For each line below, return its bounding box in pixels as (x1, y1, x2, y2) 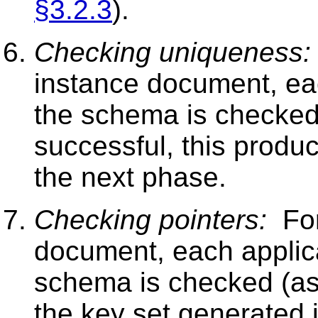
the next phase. (34, 161, 226, 192)
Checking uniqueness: (34, 36, 311, 67)
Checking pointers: (34, 204, 267, 235)
